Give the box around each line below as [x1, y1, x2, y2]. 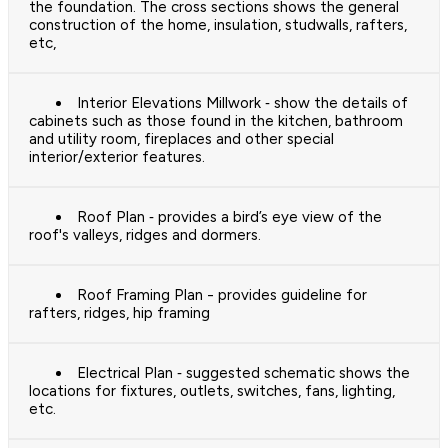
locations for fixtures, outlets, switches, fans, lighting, [29, 382, 395, 401]
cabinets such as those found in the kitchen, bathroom [29, 112, 403, 131]
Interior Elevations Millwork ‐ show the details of [77, 94, 408, 113]
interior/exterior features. [29, 148, 205, 167]
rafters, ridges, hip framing [29, 304, 210, 323]
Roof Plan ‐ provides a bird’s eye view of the [77, 208, 382, 227]
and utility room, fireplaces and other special [29, 130, 334, 149]
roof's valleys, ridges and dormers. [29, 226, 261, 245]
